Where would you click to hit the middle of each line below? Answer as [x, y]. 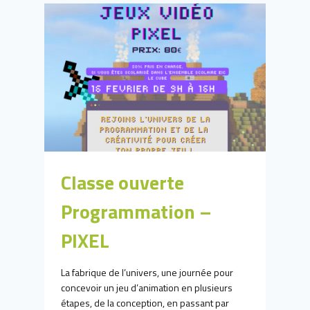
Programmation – [136, 211]
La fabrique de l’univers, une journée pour [147, 272]
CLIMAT [128, 20]
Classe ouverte [122, 182]
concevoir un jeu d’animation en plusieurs [147, 287]
